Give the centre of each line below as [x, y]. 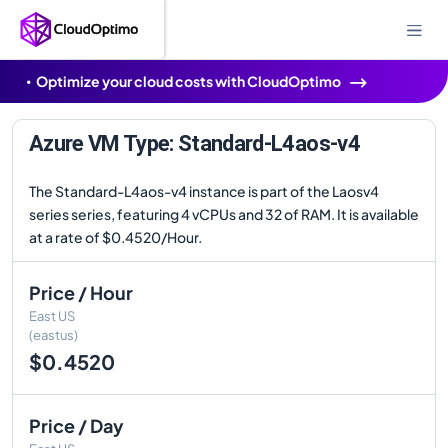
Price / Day [76, 425]
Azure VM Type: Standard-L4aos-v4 [194, 143]
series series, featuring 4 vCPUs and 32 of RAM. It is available [224, 214]
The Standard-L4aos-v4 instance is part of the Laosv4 [204, 191]
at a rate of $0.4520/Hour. [115, 237]
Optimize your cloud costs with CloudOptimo [188, 81]
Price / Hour [81, 292]
